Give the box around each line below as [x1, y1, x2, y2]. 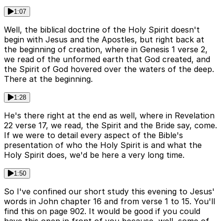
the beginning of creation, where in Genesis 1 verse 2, [4, 44, 208, 55]
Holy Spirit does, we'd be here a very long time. [4, 150, 184, 160]
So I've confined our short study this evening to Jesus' [4, 186, 215, 197]
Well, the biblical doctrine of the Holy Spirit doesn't [4, 25, 200, 35]
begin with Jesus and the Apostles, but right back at [4, 35, 204, 45]
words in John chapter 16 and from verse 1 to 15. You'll [4, 196, 215, 207]
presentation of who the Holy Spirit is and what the [4, 140, 202, 150]
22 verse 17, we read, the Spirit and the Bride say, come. [4, 120, 217, 131]
